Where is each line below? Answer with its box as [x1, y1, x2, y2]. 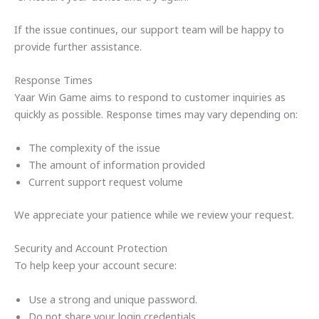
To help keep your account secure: [14, 258, 177, 273]
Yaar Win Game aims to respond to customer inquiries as [14, 89, 286, 104]
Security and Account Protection [14, 241, 167, 256]
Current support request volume [28, 174, 183, 189]
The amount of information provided [28, 157, 205, 172]
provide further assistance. [14, 38, 142, 53]
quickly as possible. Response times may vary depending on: [14, 106, 298, 121]
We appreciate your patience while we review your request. [14, 207, 294, 222]
